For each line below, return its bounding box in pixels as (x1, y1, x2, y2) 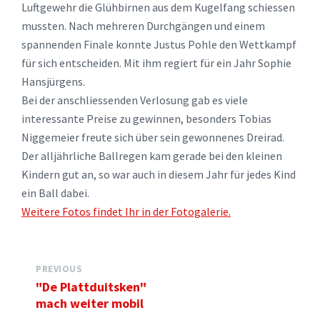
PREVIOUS (36, 263, 83, 275)
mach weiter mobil (36, 295, 144, 311)
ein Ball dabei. (21, 186, 89, 200)
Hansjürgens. (21, 74, 85, 89)
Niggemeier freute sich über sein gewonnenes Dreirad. (21, 130, 284, 144)
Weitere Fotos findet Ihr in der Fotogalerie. (21, 204, 231, 219)
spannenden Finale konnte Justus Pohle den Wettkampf (21, 37, 296, 51)
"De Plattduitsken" (36, 279, 146, 295)
